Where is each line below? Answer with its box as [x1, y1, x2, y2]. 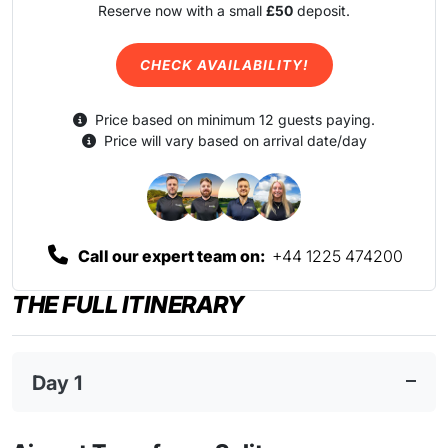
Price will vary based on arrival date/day [103, 131, 367, 149]
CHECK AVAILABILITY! [139, 56, 309, 73]
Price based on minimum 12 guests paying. [95, 110, 375, 128]
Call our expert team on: [78, 245, 268, 266]
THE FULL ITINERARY [12, 289, 243, 319]
